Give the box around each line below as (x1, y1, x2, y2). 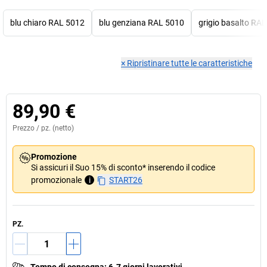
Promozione (31, 152, 77, 162)
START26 (109, 175, 142, 185)
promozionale (31, 175, 82, 185)
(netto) (51, 124, 74, 132)
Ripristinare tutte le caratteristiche (127, 58, 252, 68)
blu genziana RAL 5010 (99, 18, 184, 27)
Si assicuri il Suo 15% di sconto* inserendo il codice (31, 163, 215, 172)
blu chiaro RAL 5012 (10, 18, 85, 27)
